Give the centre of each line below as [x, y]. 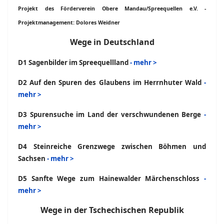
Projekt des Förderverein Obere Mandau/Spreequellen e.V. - [112, 8]
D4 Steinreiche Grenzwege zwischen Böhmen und [112, 146]
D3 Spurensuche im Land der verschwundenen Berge [111, 114]
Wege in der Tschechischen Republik [112, 210]
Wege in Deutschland [112, 42]
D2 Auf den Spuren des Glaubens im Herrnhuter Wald [111, 82]
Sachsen [32, 158]
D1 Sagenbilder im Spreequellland [74, 62]
